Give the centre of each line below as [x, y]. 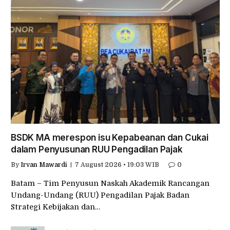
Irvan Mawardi [44, 165]
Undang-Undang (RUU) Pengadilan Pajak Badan [100, 195]
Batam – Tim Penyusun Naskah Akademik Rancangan [110, 184]
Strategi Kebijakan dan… [55, 207]
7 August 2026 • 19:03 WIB [117, 165]
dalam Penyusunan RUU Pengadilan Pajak [97, 150]
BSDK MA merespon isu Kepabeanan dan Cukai [110, 138]
